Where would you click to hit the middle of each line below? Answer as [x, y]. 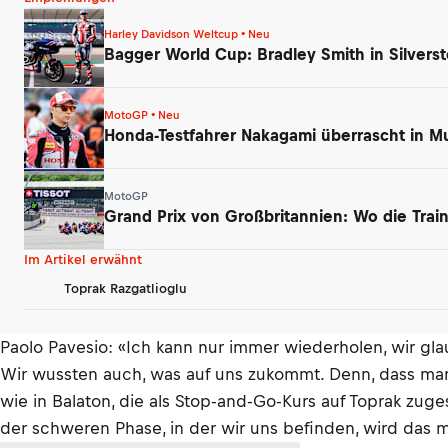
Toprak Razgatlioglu [125, 289]
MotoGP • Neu [142, 115]
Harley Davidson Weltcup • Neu [187, 34]
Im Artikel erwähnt [83, 259]
